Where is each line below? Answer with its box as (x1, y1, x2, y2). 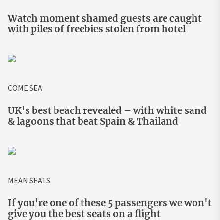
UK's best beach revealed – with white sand (8, 105, 207, 117)
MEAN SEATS (8, 175, 50, 186)
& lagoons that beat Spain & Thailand (8, 116, 178, 128)
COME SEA (8, 83, 42, 93)
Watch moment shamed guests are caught (8, 13, 202, 25)
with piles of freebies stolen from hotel (8, 24, 186, 35)
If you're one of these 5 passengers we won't (8, 197, 212, 209)
